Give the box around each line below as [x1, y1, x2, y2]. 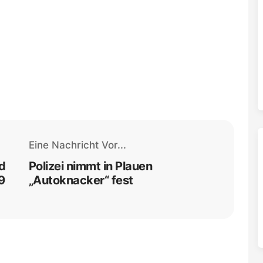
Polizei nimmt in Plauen [28, 159, 153, 174]
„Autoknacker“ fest [28, 173, 133, 188]
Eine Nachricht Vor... [28, 139, 126, 151]
